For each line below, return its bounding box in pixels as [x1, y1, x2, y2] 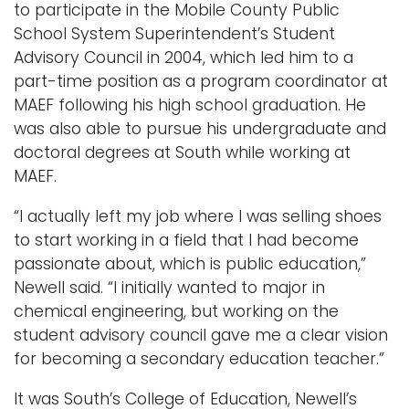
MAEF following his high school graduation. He [14, 93, 366, 116]
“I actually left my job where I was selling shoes [14, 204, 382, 227]
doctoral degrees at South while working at [14, 141, 351, 163]
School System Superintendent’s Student [14, 22, 335, 45]
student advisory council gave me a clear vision [14, 323, 388, 346]
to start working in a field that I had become [14, 228, 359, 251]
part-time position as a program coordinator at [14, 69, 388, 92]
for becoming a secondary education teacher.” [14, 347, 384, 370]
